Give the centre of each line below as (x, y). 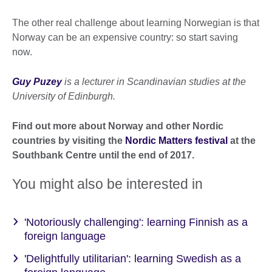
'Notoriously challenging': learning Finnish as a (136, 222)
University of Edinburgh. (64, 96)
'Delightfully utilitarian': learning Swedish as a (133, 259)
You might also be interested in (107, 184)
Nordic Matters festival (176, 140)
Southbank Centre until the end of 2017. (103, 155)
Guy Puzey (37, 81)
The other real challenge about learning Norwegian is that (136, 22)
